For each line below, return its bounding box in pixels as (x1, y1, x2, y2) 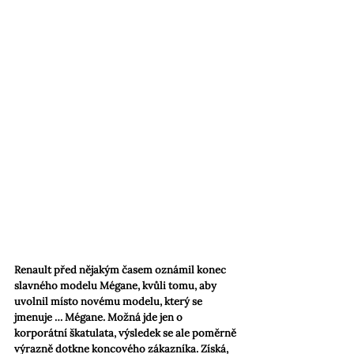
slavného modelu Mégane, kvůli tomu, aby (14, 279, 219, 293)
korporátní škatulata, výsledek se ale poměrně (14, 326, 239, 341)
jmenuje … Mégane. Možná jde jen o (14, 311, 185, 325)
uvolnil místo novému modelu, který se (14, 295, 205, 309)
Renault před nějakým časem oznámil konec (14, 263, 228, 277)
